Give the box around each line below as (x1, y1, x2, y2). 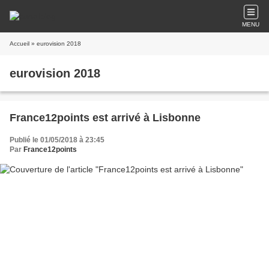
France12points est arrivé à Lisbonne (10, 112, 201, 124)
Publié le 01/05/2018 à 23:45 (10, 136, 104, 144)
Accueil (10, 40, 29, 47)
